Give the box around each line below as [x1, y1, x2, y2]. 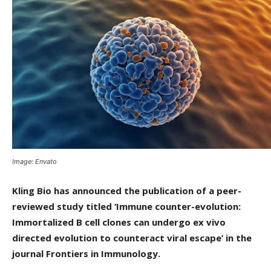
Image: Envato [12, 157, 57, 166]
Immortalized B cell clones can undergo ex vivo [12, 215, 226, 228]
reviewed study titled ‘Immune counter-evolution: [12, 200, 241, 212]
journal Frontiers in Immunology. [12, 247, 160, 260]
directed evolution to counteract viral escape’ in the [12, 231, 252, 244]
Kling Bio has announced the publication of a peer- [12, 184, 241, 197]
